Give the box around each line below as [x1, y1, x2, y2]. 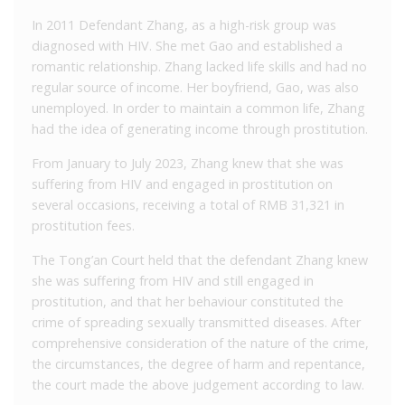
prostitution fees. [32, 216, 135, 234]
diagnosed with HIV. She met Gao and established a [32, 36, 343, 54]
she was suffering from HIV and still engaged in [32, 271, 314, 289]
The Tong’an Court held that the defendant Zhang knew [32, 250, 368, 268]
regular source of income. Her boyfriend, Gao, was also [32, 78, 359, 96]
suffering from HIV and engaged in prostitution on [32, 174, 333, 193]
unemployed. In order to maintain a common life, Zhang [32, 99, 365, 117]
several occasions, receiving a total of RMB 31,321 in [32, 195, 344, 213]
